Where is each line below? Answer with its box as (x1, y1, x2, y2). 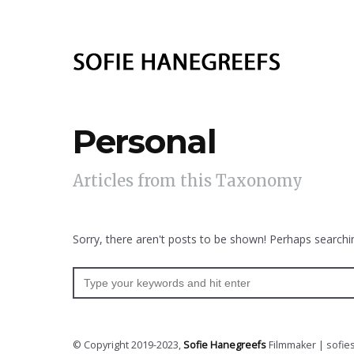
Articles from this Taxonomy (73, 171, 303, 190)
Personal (73, 121, 217, 162)
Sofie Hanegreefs (183, 338, 266, 352)
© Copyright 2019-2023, (73, 338, 183, 352)
